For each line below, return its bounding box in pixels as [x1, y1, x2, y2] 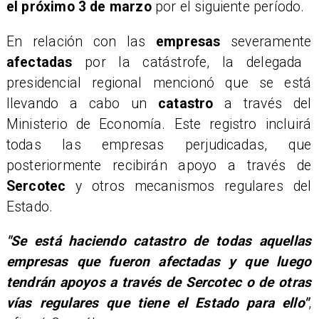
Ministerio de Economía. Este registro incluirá [6, 115, 312, 132]
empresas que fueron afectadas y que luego [6, 253, 312, 271]
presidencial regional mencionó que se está [6, 74, 312, 91]
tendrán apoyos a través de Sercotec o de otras [6, 274, 312, 291]
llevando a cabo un [6, 95, 159, 112]
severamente [220, 33, 312, 50]
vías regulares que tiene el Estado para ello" [6, 295, 308, 312]
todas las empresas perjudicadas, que [6, 136, 312, 153]
